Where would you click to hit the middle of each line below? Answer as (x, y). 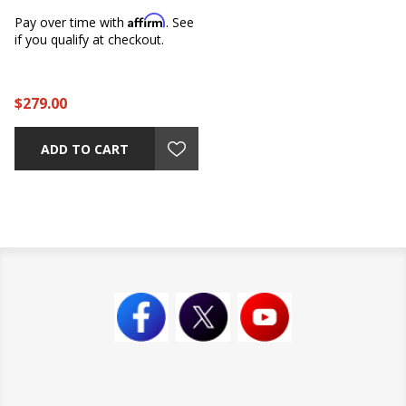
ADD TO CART (85, 149)
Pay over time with (72, 23)
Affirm (147, 21)
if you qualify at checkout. (90, 40)
